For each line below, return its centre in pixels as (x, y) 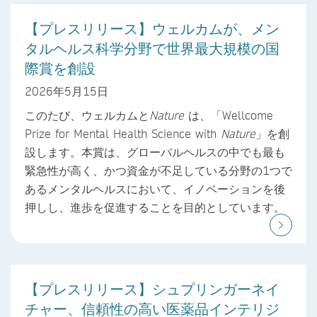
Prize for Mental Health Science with (123, 134)
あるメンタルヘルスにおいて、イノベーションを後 (155, 189)
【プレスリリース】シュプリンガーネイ (152, 289)
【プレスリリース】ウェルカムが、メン (152, 28)
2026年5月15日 (67, 91)
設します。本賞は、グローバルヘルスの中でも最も (155, 152)
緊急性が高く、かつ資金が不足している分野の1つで (158, 171)
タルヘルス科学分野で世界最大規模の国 (152, 48)
